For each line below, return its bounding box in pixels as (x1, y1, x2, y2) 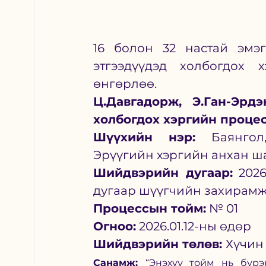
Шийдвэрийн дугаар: (93, 166, 233, 180)
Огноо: (93, 219, 137, 234)
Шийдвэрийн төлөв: (93, 237, 226, 252)
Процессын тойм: (93, 201, 207, 216)
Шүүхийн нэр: (93, 130, 196, 145)
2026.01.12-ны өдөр (136, 219, 252, 234)
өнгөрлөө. (93, 77, 160, 91)
